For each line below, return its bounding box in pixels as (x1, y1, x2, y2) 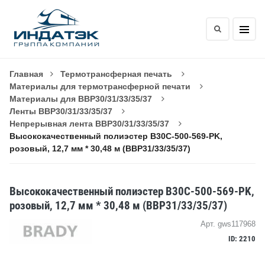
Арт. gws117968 (201, 219, 256, 228)
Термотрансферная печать (60, 69, 172, 79)
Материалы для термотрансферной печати (9, 82, 190, 91)
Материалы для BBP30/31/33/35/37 (9, 94, 152, 104)
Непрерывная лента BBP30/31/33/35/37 (9, 119, 169, 128)
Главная (9, 69, 43, 79)
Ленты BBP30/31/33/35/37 (9, 106, 112, 116)
